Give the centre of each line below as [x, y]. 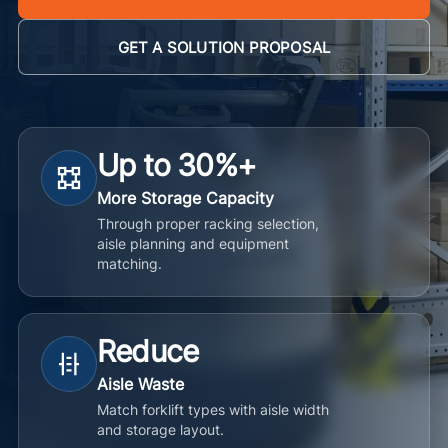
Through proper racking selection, [208, 223]
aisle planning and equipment [193, 243]
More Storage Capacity [185, 198]
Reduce [148, 351]
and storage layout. [160, 429]
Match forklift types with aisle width [213, 409]
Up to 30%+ [176, 165]
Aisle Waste [140, 384]
